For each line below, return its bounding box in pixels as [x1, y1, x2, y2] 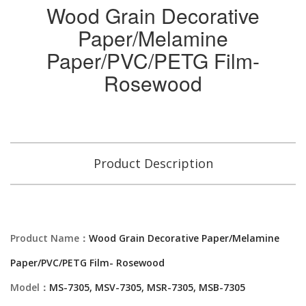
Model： [10, 281, 49, 294]
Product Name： [10, 232, 89, 245]
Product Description [93, 155, 213, 171]
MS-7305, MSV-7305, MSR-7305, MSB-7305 [49, 281, 245, 294]
